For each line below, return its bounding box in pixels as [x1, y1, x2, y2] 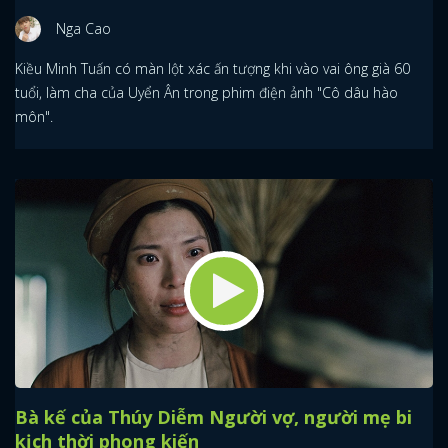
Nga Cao [56, 18, 111, 38]
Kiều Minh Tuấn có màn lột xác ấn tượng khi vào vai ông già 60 [15, 58, 410, 78]
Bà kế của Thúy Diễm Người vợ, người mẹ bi [15, 404, 412, 429]
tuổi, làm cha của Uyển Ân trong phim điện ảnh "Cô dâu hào [15, 82, 398, 102]
